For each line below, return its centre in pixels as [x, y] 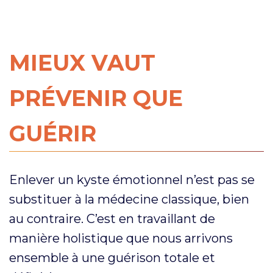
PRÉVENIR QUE [96, 98]
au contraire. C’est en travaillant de [112, 218]
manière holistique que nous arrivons [121, 238]
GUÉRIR [53, 133]
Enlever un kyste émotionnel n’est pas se [132, 179]
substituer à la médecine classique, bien [129, 199]
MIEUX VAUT [82, 62]
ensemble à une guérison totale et [112, 257]
